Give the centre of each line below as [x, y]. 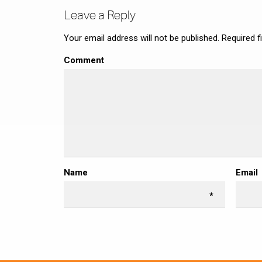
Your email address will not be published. [142, 38]
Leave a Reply [100, 15]
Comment [84, 61]
